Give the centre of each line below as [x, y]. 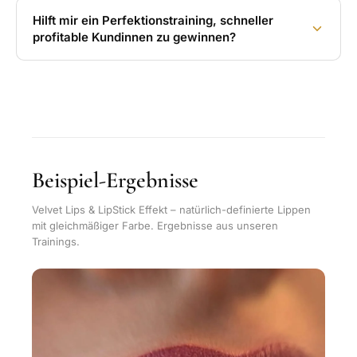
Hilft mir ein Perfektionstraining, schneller [153, 20]
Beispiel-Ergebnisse [115, 180]
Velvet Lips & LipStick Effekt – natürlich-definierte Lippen [171, 209]
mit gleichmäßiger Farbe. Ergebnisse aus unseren [155, 225]
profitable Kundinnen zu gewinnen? [134, 37]
